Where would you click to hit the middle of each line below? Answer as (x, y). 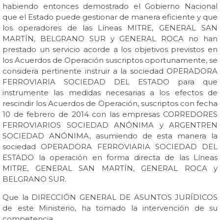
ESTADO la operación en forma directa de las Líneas (110, 157)
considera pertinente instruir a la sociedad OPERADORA (110, 71)
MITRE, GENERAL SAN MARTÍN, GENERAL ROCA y (110, 168)
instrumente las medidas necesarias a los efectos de (110, 93)
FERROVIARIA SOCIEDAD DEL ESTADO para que (110, 82)
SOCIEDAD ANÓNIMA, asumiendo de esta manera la (110, 136)
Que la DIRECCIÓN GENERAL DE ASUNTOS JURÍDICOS (110, 197)
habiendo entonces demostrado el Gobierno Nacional (110, 6)
